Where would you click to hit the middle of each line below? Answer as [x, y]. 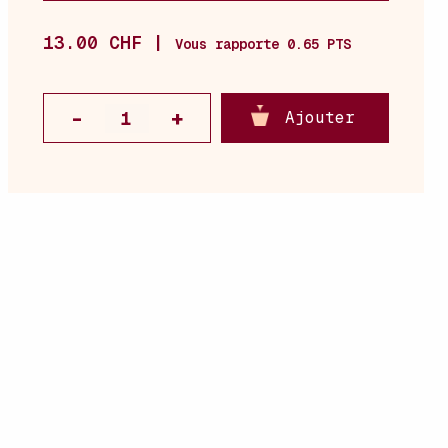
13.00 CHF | [109, 42]
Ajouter [319, 117]
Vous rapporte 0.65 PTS [263, 43]
